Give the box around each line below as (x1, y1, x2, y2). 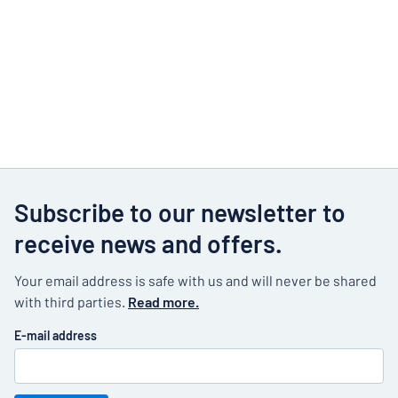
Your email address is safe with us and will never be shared (14, 272, 377, 289)
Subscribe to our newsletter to (14, 197, 346, 227)
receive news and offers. (14, 228, 283, 259)
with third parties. (14, 293, 128, 310)
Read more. (128, 293, 199, 310)
